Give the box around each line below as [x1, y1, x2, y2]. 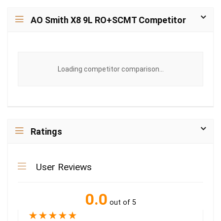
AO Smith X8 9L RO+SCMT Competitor [31, 15, 186, 25]
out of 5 [109, 198, 136, 207]
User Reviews [34, 161, 92, 173]
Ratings [31, 126, 62, 137]
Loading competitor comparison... [57, 65, 164, 73]
